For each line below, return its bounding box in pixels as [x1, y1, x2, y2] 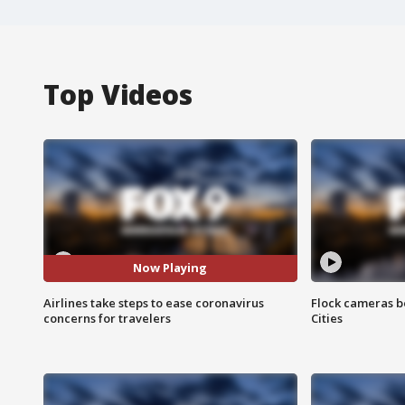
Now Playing [133, 259, 208, 277]
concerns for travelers [43, 309, 171, 326]
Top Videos [43, 75, 193, 113]
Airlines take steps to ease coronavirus [43, 294, 264, 311]
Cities [310, 309, 343, 326]
